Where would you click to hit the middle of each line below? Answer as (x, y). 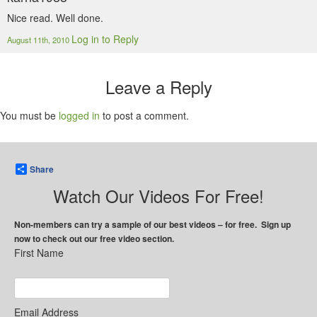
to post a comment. (144, 115)
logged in (79, 115)
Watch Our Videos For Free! (158, 196)
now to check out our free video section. (94, 238)
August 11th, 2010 (39, 40)
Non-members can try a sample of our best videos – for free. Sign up (152, 224)
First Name (39, 253)
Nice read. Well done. (55, 18)
